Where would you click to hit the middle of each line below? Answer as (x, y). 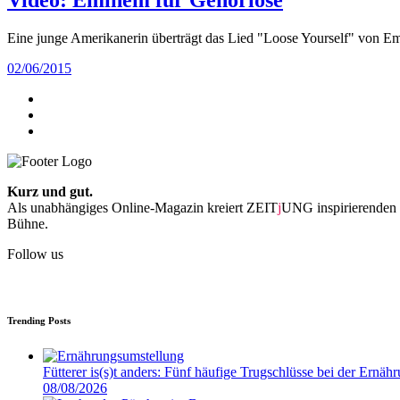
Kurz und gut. (50, 191)
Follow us (35, 254)
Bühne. (28, 223)
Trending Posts (39, 320)
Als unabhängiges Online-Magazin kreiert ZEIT (142, 207)
